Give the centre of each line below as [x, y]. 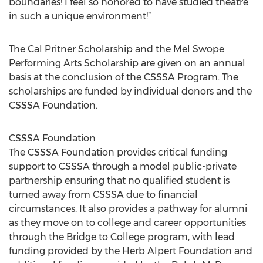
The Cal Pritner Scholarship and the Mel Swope [117, 49]
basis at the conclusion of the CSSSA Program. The [124, 77]
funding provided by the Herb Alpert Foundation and [131, 251]
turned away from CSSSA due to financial [103, 195]
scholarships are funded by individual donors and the [130, 91]
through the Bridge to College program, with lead [122, 237]
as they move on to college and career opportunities [127, 223]
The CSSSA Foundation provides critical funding [118, 152]
